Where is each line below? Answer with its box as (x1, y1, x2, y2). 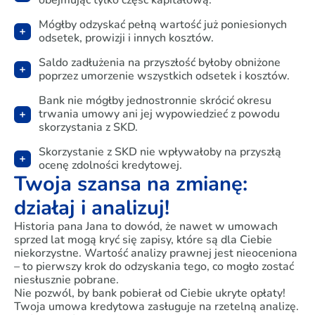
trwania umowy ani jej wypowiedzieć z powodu (39, 106, 281, 122)
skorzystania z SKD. (39, 120, 139, 135)
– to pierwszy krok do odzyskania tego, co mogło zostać (14, 259, 294, 274)
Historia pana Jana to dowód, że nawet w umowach (14, 219, 278, 234)
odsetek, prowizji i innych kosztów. (39, 30, 214, 46)
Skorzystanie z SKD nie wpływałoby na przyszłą (39, 144, 282, 160)
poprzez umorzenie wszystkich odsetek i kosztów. (39, 68, 290, 84)
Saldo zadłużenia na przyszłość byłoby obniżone (39, 55, 281, 70)
